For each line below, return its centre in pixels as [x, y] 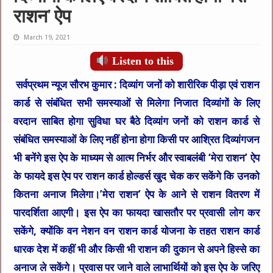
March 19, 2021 [47, 38]
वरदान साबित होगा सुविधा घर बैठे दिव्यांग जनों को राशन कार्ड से [136, 122]
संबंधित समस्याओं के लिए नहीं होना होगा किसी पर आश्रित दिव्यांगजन [136, 140]
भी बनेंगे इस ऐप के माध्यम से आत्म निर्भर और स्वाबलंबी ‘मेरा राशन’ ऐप [136, 158]
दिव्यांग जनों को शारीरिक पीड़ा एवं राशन [188, 85]
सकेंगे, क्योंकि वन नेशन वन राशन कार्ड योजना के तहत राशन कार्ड [136, 231]
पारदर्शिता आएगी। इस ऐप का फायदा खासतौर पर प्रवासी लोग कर [136, 213]
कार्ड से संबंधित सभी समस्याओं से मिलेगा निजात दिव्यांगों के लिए [136, 103]
